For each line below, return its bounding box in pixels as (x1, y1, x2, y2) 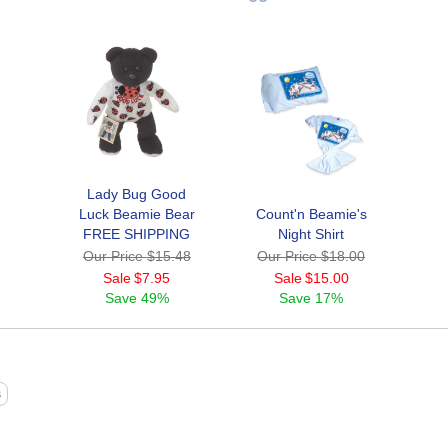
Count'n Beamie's (255, 206, 367, 223)
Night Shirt (278, 226, 345, 243)
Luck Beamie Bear (78, 206, 195, 223)
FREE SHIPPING (83, 226, 191, 243)
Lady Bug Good (87, 186, 187, 203)
